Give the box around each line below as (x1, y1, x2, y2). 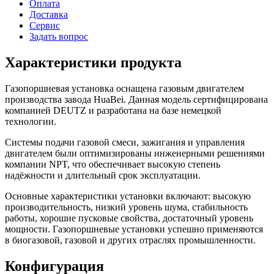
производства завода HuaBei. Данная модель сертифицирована (5, 94, 268, 105)
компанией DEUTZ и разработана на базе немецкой (5, 105, 221, 116)
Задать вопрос (29, 31, 88, 42)
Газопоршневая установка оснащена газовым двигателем (5, 83, 244, 94)
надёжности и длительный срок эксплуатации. (5, 169, 201, 180)
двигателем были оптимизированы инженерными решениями (5, 147, 265, 158)
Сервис (29, 20, 60, 31)
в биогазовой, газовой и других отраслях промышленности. (5, 234, 256, 245)
